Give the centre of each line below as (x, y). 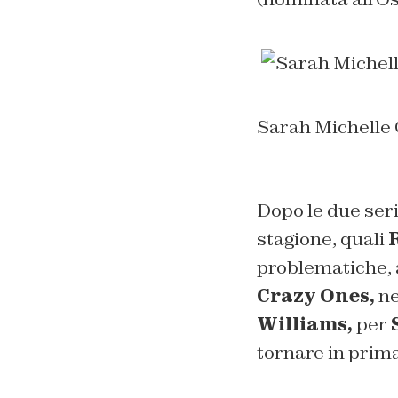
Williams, (306, 324)
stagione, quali (322, 239)
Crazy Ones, (315, 295)
